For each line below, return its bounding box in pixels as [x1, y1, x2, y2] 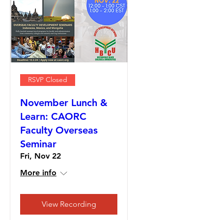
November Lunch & [20, 96, 108, 109]
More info [20, 167, 56, 177]
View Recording [41, 199, 96, 209]
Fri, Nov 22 [20, 151, 61, 161]
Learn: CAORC [20, 110, 86, 122]
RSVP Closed [28, 75, 67, 84]
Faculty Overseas [20, 124, 98, 136]
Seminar [20, 137, 56, 150]
